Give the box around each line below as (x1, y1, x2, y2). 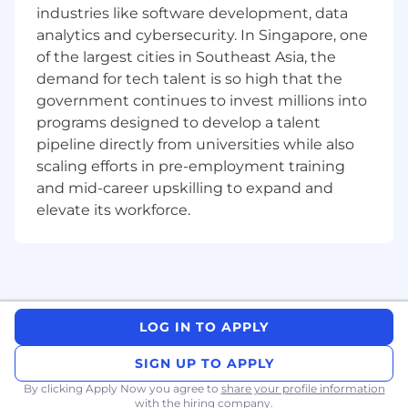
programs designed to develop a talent (36, 114, 321, 132)
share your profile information (220, 382, 385, 396)
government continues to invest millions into (36, 92, 367, 110)
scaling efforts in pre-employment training (36, 158, 345, 176)
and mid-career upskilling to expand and (36, 179, 333, 198)
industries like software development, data (36, 5, 348, 23)
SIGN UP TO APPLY (134, 355, 274, 372)
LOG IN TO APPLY (139, 319, 269, 336)
